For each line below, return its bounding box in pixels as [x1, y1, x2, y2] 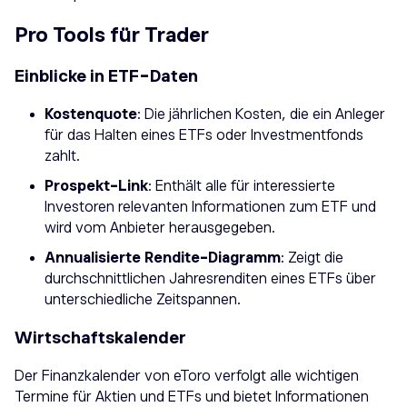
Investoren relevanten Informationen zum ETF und [45, 199, 376, 216]
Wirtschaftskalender [15, 329, 186, 348]
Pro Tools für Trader [15, 24, 209, 47]
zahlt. [45, 148, 80, 165]
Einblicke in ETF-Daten [15, 67, 198, 86]
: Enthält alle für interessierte [148, 178, 335, 195]
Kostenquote [45, 106, 137, 124]
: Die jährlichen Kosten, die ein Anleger [137, 106, 385, 124]
